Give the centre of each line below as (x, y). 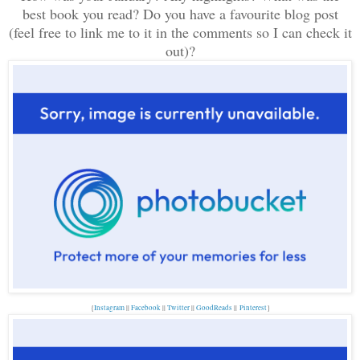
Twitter (178, 307)
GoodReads (214, 307)
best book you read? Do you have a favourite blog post (180, 14)
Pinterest (253, 307)
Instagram (109, 307)
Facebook (145, 307)
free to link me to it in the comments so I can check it (193, 33)
